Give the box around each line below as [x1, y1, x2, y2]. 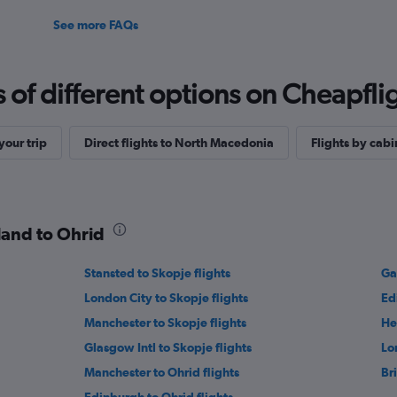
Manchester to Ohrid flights [84, 365, 240, 380]
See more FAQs [52, 18, 138, 33]
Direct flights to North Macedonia [83, 136, 274, 151]
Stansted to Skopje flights [84, 266, 231, 281]
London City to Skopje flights [84, 291, 249, 306]
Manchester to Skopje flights [84, 315, 247, 331]
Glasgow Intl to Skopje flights [84, 340, 253, 355]
